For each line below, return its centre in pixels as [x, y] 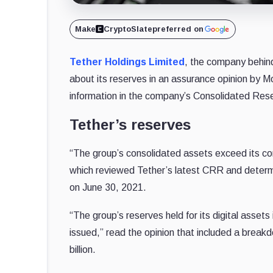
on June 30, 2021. [108, 187]
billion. [83, 249]
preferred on [178, 29]
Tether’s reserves [132, 124]
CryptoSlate [128, 29]
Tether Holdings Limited [127, 62]
